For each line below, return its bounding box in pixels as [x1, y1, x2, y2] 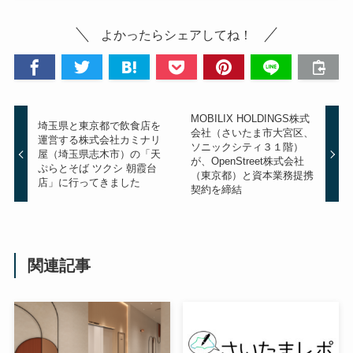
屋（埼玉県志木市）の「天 [38, 147, 162, 160]
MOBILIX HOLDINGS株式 [190, 112, 310, 124]
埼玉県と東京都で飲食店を [38, 119, 162, 132]
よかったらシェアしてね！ [101, 28, 252, 43]
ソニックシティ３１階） [190, 140, 303, 153]
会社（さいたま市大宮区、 [190, 126, 314, 139]
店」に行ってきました [38, 176, 141, 188]
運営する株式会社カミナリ [38, 133, 162, 146]
